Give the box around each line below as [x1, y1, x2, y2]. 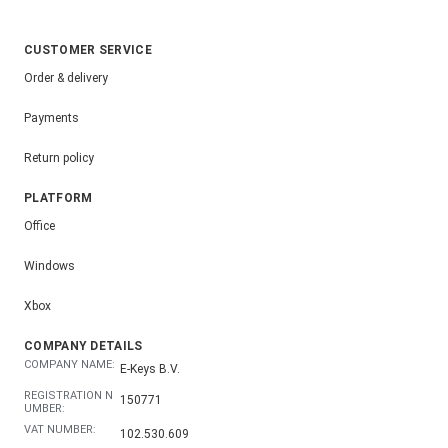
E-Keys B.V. [120, 362, 180, 377]
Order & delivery [24, 70, 108, 85]
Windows [24, 258, 75, 273]
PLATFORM [24, 191, 93, 206]
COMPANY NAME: [24, 358, 115, 372]
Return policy [24, 150, 94, 165]
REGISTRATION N [24, 389, 113, 403]
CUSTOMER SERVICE [24, 43, 152, 58]
